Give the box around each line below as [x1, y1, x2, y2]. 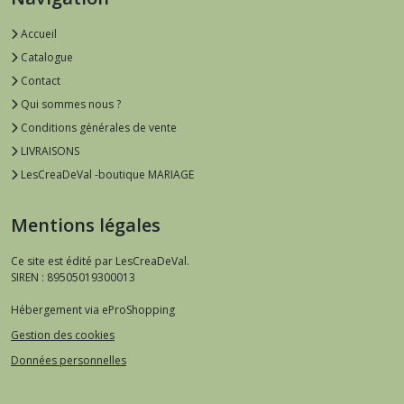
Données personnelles [11, 352, 126, 368]
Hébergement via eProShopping [11, 302, 175, 318]
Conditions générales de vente [18, 120, 177, 136]
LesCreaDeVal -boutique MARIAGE [18, 167, 194, 183]
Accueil [18, 26, 57, 42]
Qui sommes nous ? [18, 96, 121, 113]
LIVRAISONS [18, 143, 79, 160]
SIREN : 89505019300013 [11, 270, 135, 286]
